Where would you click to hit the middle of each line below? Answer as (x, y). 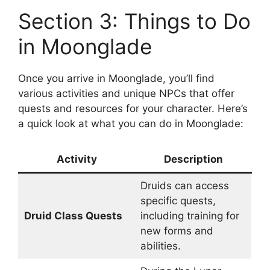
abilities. (160, 246)
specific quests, (178, 201)
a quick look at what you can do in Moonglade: (131, 123)
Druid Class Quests (73, 216)
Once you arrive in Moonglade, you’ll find (116, 78)
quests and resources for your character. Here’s (133, 108)
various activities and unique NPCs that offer (126, 93)
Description (193, 159)
